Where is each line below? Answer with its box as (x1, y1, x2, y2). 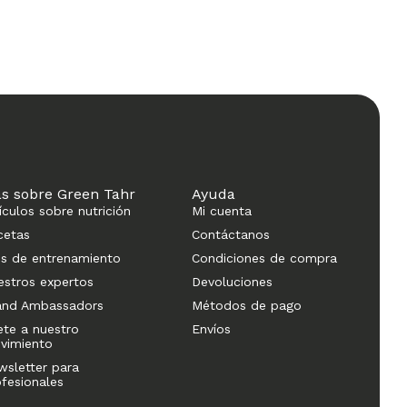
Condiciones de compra (192, 250, 338, 265)
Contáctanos (192, 226, 271, 242)
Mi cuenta (192, 203, 253, 218)
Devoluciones (192, 273, 273, 289)
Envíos (192, 321, 232, 336)
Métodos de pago (192, 297, 303, 313)
